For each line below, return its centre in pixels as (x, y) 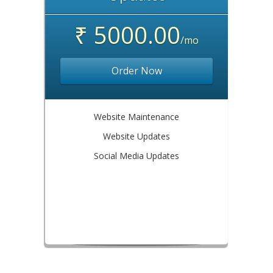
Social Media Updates (136, 156)
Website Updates (136, 136)
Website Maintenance (136, 117)
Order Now (136, 71)
